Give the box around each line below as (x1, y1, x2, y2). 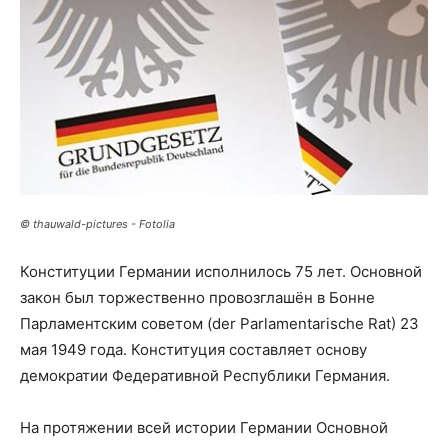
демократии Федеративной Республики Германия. (20, 365, 390, 385)
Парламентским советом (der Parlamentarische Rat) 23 (20, 313, 419, 333)
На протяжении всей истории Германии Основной (20, 417, 388, 437)
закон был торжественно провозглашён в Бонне (20, 287, 375, 307)
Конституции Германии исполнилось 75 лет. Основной (20, 261, 422, 281)
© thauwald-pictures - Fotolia (20, 216, 175, 231)
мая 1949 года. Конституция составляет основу (20, 339, 367, 359)
